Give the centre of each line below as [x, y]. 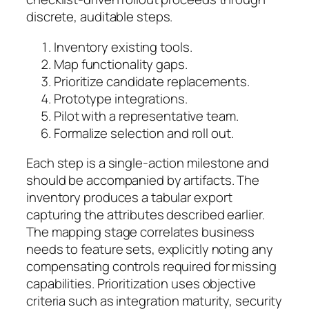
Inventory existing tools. [123, 47]
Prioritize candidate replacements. [152, 81]
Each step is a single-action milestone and [148, 163]
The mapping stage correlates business [141, 232]
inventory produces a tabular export [129, 198]
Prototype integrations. [121, 98]
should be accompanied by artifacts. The [143, 180]
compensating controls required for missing [151, 267]
